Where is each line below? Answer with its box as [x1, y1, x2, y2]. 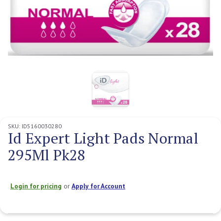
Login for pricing [10, 181, 62, 190]
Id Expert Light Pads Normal [8, 128, 198, 148]
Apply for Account [72, 181, 125, 190]
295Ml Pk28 [8, 145, 86, 165]
